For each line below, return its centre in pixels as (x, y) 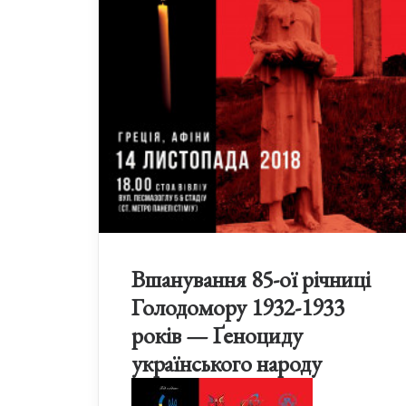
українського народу (227, 363)
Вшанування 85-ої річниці (251, 279)
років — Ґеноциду (217, 335)
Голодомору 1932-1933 (238, 307)
